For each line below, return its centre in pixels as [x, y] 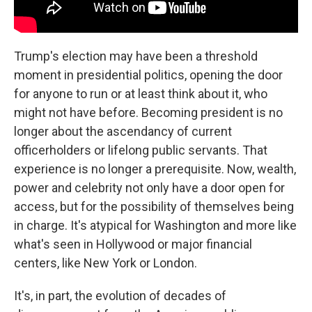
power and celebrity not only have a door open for [149, 187]
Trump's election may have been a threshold [136, 56]
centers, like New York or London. [106, 263]
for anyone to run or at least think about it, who [141, 93]
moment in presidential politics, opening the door [148, 75]
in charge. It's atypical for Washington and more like [155, 225]
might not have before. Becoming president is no [148, 112]
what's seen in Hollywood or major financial [133, 244]
